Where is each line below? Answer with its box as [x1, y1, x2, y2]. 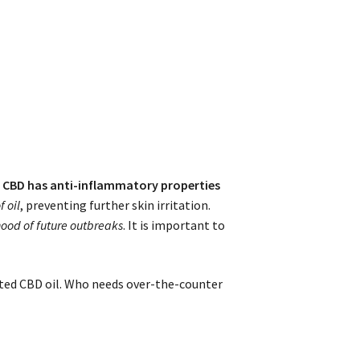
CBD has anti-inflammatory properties [2, 177, 221, 194]
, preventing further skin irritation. [20, 197, 211, 214]
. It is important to [123, 217, 226, 234]
